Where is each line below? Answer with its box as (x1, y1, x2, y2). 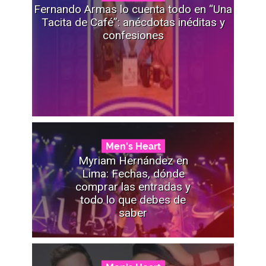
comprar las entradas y (75, 179, 191, 194)
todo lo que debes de (80, 192, 186, 207)
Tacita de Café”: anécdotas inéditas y (41, 15, 225, 29)
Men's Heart (105, 140, 161, 152)
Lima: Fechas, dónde (81, 166, 185, 180)
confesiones (102, 28, 164, 42)
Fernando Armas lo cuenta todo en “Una (34, 2, 232, 16)
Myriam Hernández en (78, 153, 188, 167)
